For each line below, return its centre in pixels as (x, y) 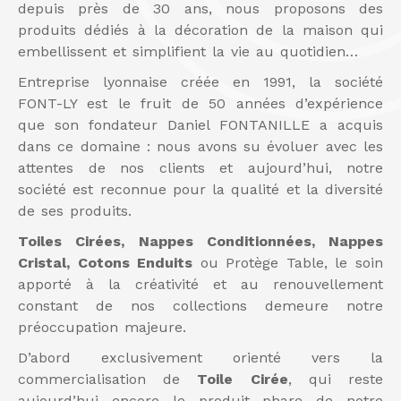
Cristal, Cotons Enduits (106, 263)
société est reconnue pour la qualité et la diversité (200, 190)
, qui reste (336, 380)
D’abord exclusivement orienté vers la (200, 358)
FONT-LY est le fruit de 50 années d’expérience (200, 104)
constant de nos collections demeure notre (200, 306)
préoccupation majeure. (102, 328)
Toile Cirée (243, 380)
